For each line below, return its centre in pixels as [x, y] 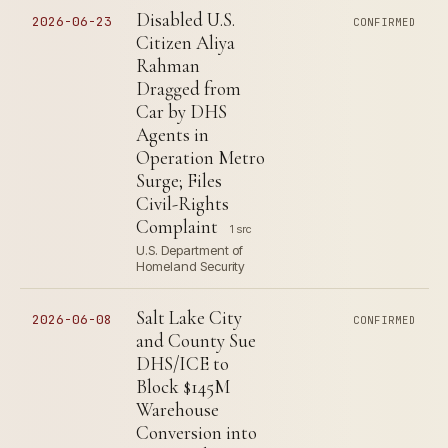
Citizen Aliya [185, 42]
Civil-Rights [182, 203]
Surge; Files [179, 180]
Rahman [168, 65]
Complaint [177, 226]
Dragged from [188, 88]
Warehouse [177, 409]
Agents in [172, 134]
